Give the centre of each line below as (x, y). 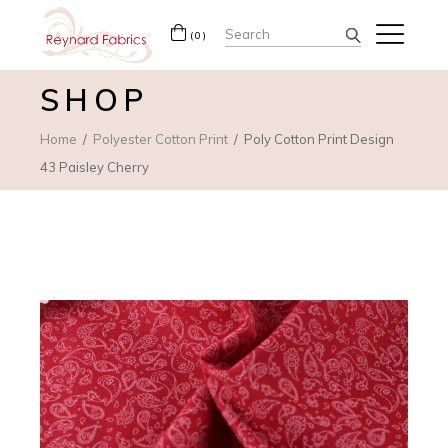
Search (252, 30)
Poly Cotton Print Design (319, 138)
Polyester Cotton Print (161, 138)
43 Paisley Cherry (95, 166)
